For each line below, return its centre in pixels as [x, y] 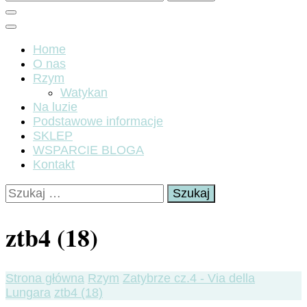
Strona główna [45, 279]
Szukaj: [25, 191]
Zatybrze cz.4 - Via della [189, 279]
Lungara [28, 293]
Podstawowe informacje [98, 121]
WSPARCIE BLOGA [88, 150]
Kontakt [54, 164]
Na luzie [55, 107]
